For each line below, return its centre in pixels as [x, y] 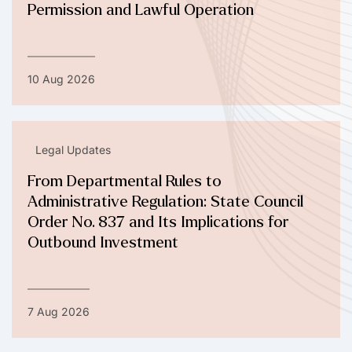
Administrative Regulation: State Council [165, 202]
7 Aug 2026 [59, 312]
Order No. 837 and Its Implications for [158, 222]
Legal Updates [73, 150]
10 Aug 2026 [61, 79]
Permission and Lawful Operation [141, 10]
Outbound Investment [103, 243]
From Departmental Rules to [125, 181]
